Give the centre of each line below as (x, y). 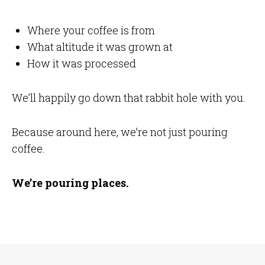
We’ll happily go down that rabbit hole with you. (128, 98)
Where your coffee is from (91, 30)
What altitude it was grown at (100, 47)
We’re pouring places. (70, 183)
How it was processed (81, 64)
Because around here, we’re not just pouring (119, 132)
